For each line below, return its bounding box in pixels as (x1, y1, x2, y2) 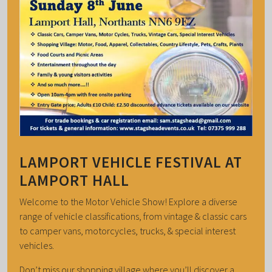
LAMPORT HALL (19, 170, 129, 190)
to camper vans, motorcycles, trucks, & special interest (19, 224, 236, 237)
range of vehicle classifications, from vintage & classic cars (19, 209, 246, 222)
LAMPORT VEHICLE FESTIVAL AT (19, 152, 242, 172)
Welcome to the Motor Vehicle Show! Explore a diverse (19, 195, 237, 208)
